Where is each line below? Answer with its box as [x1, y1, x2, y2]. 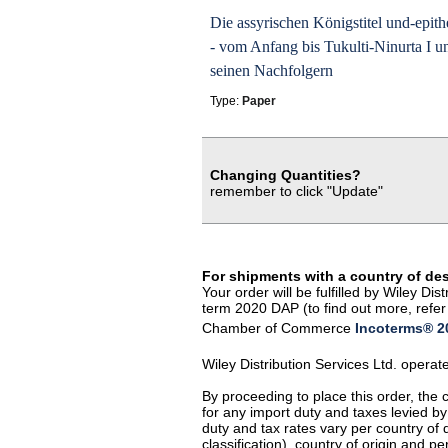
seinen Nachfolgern [210, 62, 333, 79]
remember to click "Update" [210, 183, 383, 199]
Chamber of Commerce [202, 320, 355, 336]
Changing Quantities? [210, 167, 361, 183]
